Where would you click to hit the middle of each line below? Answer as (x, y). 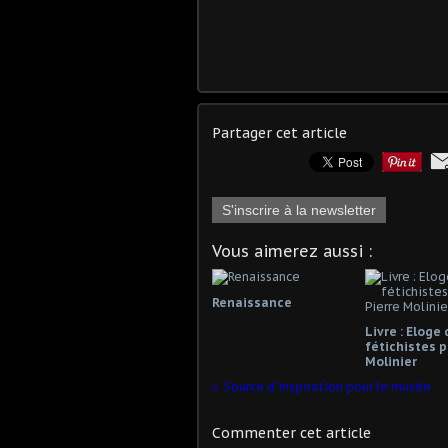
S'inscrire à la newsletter (299, 209)
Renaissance (252, 302)
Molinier (390, 361)
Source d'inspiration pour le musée (327, 386)
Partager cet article (279, 132)
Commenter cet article (291, 432)
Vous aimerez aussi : (292, 250)
